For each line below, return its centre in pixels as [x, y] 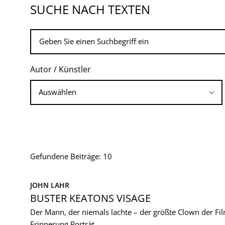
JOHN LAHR [50, 185]
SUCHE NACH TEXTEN [90, 9]
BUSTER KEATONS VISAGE [90, 198]
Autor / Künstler [61, 69]
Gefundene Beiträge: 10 [71, 156]
